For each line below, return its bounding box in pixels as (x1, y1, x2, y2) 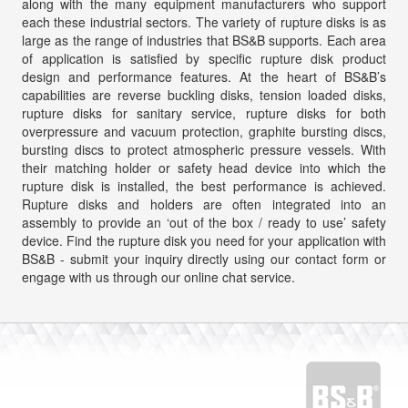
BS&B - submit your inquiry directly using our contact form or (21, 249, 387, 268)
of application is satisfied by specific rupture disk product (21, 48, 387, 67)
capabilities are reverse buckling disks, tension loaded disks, (21, 85, 387, 104)
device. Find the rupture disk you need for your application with (21, 230, 387, 250)
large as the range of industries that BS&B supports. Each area (21, 30, 387, 49)
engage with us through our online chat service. (21, 267, 295, 286)
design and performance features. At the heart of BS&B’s (21, 66, 387, 86)
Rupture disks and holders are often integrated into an (21, 194, 387, 213)
